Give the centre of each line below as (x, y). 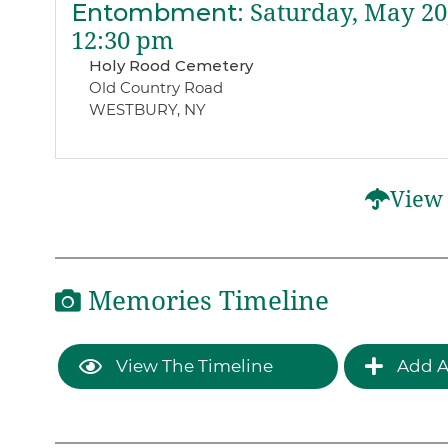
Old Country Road (155, 88)
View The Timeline (192, 366)
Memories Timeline (204, 300)
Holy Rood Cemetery (170, 66)
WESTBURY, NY (147, 110)
